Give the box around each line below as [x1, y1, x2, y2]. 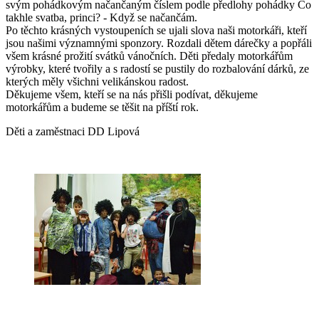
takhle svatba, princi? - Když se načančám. [6, 11, 197, 24]
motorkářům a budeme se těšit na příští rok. [6, 101, 199, 114]
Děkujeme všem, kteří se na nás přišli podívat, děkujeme [6, 88, 258, 101]
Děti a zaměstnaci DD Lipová [6, 125, 140, 138]
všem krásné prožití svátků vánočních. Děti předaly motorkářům [6, 50, 293, 63]
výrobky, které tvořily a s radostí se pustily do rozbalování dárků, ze [6, 63, 309, 75]
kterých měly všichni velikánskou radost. [6, 75, 189, 88]
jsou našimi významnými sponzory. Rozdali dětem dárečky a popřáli [6, 37, 312, 50]
